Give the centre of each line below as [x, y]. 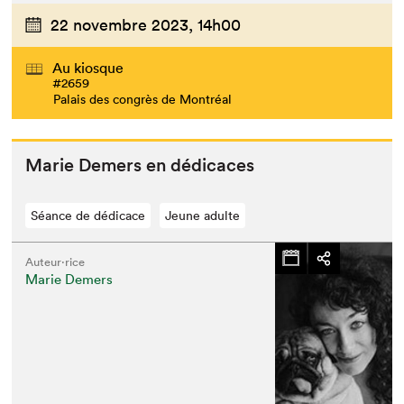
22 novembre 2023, [122, 24]
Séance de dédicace [88, 215]
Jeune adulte [203, 215]
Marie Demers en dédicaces [140, 165]
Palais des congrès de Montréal [143, 99]
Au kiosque [88, 67]
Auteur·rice [55, 262]
